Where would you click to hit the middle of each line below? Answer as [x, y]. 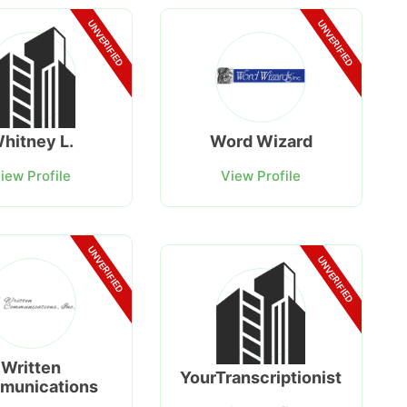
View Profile [261, 176]
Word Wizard [261, 142]
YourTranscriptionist [261, 377]
